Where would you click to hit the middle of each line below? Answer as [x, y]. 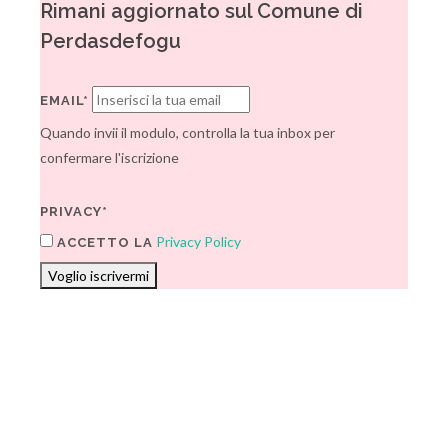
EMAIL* [64, 100]
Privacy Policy [198, 241]
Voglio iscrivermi [98, 275]
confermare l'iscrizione [109, 157]
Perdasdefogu [110, 41]
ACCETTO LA [103, 242]
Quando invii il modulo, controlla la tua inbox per [187, 132]
